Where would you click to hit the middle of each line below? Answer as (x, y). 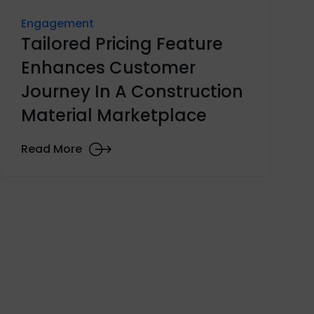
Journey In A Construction (132, 91)
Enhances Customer (109, 67)
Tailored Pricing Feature (122, 43)
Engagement (58, 23)
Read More (52, 149)
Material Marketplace (114, 115)
